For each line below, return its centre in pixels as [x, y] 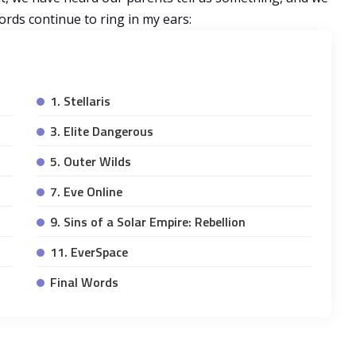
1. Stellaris [80, 101]
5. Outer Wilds [90, 162]
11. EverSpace [89, 252]
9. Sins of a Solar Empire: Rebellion [147, 222]
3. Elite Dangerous [101, 132]
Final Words [84, 282]
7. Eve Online [86, 192]
